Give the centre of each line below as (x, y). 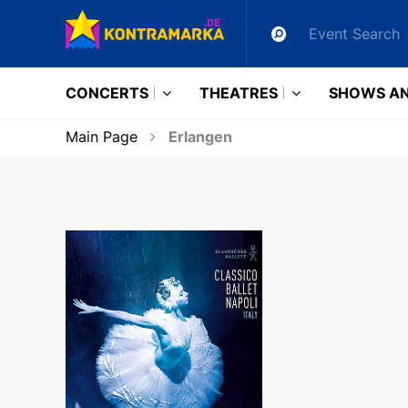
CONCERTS (107, 93)
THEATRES (239, 93)
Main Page (102, 137)
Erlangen (199, 137)
